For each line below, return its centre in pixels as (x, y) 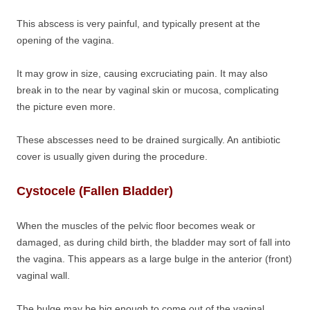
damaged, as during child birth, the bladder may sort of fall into (154, 242)
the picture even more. (66, 107)
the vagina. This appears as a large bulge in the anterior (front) (154, 259)
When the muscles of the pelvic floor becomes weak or (136, 226)
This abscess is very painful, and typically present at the (138, 24)
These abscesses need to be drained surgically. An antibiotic (148, 140)
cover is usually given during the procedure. (112, 156)
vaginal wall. (43, 275)
